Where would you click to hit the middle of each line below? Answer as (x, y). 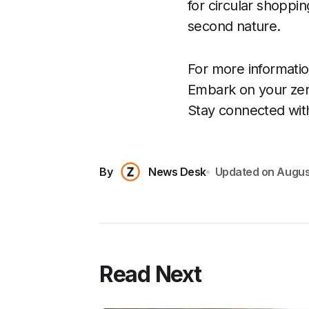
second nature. (234, 26)
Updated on (245, 171)
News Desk (177, 171)
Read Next (150, 274)
